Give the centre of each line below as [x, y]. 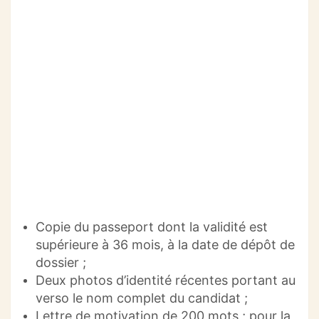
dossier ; [61, 263]
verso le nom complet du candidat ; [142, 298]
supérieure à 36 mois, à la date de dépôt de [165, 245]
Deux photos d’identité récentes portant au [166, 281]
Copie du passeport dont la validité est [152, 227]
